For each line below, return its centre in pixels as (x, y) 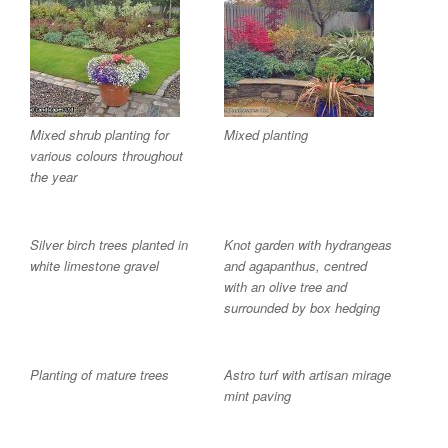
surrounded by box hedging (302, 307)
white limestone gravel (94, 265)
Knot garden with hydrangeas (308, 244)
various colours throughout (106, 156)
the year (53, 177)
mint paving (257, 396)
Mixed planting (266, 135)
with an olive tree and (285, 286)
